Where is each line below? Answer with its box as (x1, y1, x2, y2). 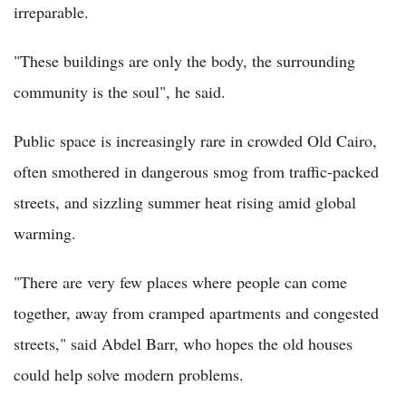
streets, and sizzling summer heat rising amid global (14, 190, 356, 213)
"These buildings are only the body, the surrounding (14, 49, 355, 72)
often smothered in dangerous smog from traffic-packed (14, 159, 379, 182)
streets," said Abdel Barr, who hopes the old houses (14, 332, 353, 354)
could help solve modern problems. (14, 362, 244, 385)
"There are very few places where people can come (14, 270, 347, 293)
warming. (14, 221, 76, 244)
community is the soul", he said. (14, 80, 226, 102)
